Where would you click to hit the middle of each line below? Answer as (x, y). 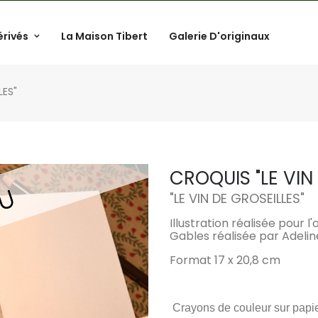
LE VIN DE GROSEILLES (237, 198)
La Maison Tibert (104, 36)
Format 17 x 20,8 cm (225, 260)
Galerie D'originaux (219, 36)
